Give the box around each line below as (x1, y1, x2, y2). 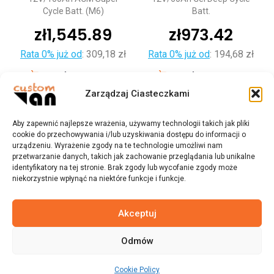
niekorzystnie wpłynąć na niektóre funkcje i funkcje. (12, 174, 186, 183)
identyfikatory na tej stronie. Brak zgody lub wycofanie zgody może (12, 163, 237, 172)
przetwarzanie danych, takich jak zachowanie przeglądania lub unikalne (12, 152, 255, 161)
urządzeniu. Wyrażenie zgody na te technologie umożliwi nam (12, 141, 223, 150)
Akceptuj (117, 207, 157, 219)
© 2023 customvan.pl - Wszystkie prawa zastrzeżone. (21, 257, 253, 269)
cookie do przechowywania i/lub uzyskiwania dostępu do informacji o (12, 130, 246, 139)
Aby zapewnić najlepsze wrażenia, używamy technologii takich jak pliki (12, 119, 250, 128)
